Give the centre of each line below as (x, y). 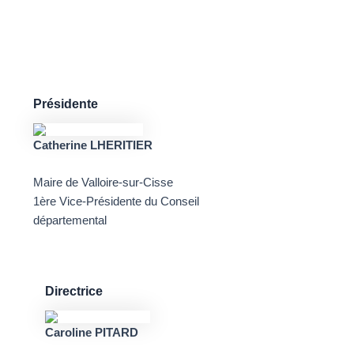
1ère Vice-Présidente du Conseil (116, 202)
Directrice (73, 291)
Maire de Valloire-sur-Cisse (103, 183)
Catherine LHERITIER (92, 145)
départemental (70, 221)
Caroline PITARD (91, 333)
